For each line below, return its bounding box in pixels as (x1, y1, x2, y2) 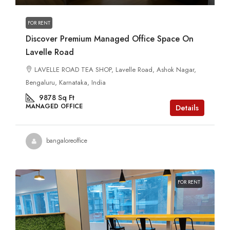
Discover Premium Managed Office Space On (26, 32, 194, 45)
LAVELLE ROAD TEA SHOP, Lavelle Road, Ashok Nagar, (34, 64, 196, 74)
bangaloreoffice (46, 136, 87, 146)
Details (176, 102, 199, 113)
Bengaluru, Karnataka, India (26, 77, 106, 87)
